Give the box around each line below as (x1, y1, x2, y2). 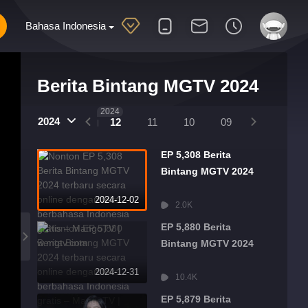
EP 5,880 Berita (161, 221, 231, 232)
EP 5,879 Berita (161, 294, 231, 305)
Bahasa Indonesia (25, 20, 106, 32)
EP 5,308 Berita (161, 149, 231, 160)
